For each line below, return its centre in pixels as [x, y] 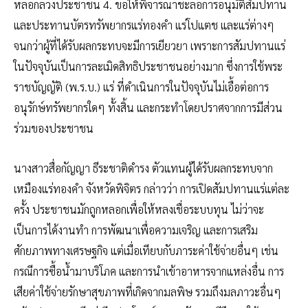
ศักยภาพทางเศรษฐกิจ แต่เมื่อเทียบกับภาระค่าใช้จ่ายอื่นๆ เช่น [146, 251]
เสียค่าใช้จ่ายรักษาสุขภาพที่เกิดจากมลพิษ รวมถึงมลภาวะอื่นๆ [147, 292]
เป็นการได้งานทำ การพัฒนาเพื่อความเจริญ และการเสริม [136, 230]
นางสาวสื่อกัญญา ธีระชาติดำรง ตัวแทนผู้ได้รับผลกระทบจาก [143, 168]
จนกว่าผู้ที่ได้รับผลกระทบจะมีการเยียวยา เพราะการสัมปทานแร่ [150, 45]
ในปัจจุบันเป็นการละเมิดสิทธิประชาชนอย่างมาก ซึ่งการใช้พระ [148, 66]
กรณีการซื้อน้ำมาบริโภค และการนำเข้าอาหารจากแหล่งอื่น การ [149, 272]
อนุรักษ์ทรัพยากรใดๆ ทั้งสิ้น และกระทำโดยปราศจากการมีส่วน [148, 107]
